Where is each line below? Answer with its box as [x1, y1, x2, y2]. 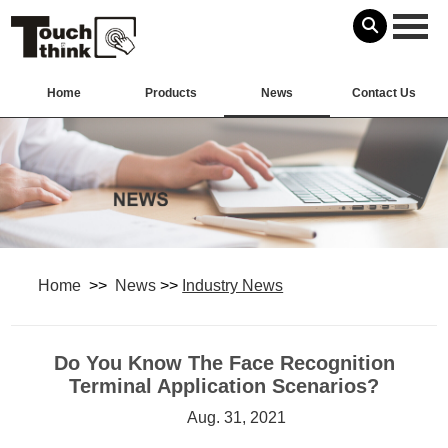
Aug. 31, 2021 [187, 408, 286, 426]
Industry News [182, 276, 284, 294]
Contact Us [351, 86, 416, 101]
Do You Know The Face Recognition [53, 351, 395, 374]
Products [144, 86, 197, 101]
